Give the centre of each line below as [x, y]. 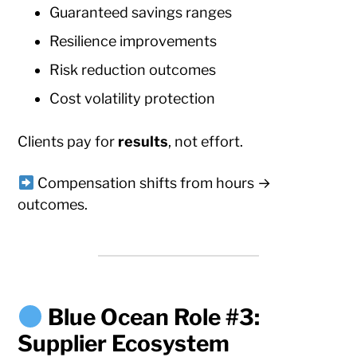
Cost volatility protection [133, 99]
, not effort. [206, 142]
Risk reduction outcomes [133, 70]
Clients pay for [68, 142]
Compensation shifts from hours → [152, 183]
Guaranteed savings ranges [141, 13]
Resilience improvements [133, 41]
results [143, 142]
